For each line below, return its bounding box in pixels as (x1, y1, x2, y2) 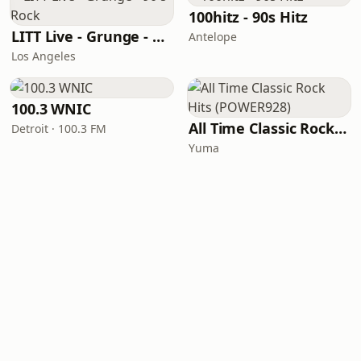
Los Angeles (11, 48, 76, 64)
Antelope (189, 29, 237, 44)
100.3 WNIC (11, 99, 92, 118)
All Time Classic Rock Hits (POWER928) (334, 118, 347, 138)
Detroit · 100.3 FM (11, 121, 106, 136)
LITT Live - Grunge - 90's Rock (152, 27, 165, 46)
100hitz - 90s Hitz (189, 7, 309, 27)
